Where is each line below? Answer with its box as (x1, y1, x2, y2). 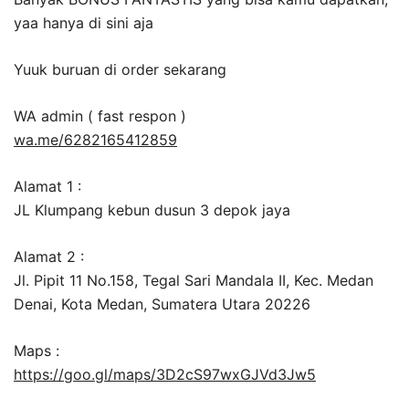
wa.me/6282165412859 (14, 131, 177, 150)
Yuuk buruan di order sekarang (14, 60, 226, 79)
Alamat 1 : (14, 177, 81, 196)
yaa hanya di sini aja (14, 14, 153, 33)
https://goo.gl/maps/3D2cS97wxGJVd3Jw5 (14, 365, 316, 384)
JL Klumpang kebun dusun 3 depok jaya (14, 201, 290, 220)
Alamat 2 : (14, 247, 84, 267)
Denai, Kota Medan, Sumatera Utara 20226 (14, 295, 310, 314)
